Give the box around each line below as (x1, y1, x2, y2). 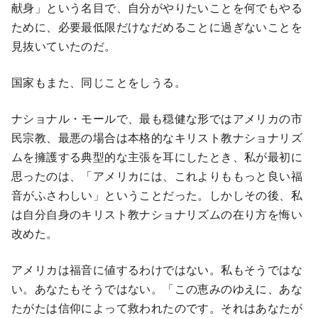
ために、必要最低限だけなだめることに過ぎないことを (11, 18, 302, 35)
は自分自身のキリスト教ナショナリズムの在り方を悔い (11, 206, 302, 223)
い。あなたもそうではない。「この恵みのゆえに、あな (11, 280, 302, 297)
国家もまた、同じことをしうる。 (11, 74, 186, 91)
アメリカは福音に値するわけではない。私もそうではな (11, 261, 302, 278)
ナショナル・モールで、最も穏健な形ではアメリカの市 (11, 110, 302, 127)
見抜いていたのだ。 (11, 38, 116, 55)
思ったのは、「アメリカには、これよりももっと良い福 (11, 168, 302, 185)
